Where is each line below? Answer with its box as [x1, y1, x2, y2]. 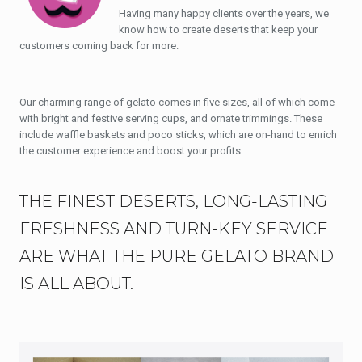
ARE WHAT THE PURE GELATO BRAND [19, 246, 334, 266]
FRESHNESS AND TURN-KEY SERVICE [19, 219, 328, 238]
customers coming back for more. [19, 40, 179, 52]
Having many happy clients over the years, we [119, 7, 329, 19]
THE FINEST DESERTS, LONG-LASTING [19, 192, 327, 211]
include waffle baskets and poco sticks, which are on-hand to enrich [19, 128, 337, 141]
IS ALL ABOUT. [19, 274, 133, 293]
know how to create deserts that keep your [119, 23, 318, 36]
